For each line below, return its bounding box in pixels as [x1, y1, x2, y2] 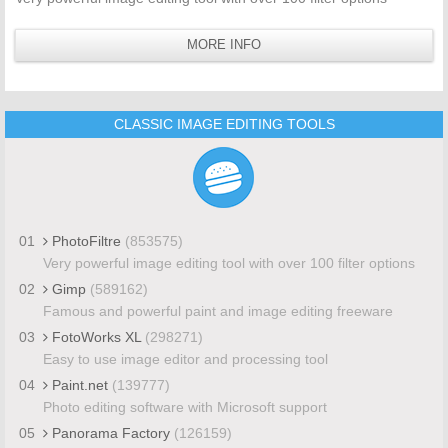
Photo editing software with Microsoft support [42, 398, 327, 415]
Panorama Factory [47, 424, 174, 441]
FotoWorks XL [47, 328, 145, 345]
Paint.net [47, 376, 112, 393]
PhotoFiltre [47, 232, 125, 249]
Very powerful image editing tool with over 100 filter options [42, 254, 415, 271]
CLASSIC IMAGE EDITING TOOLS [113, 115, 335, 132]
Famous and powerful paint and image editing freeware [42, 302, 393, 319]
